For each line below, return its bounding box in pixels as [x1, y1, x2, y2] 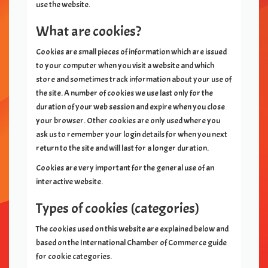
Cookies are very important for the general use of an [36, 163, 214, 173]
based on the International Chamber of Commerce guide [36, 237, 227, 248]
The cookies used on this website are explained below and [36, 224, 229, 234]
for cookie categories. [36, 251, 112, 261]
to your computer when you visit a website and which [36, 60, 214, 71]
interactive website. [36, 176, 103, 187]
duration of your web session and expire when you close [36, 102, 225, 112]
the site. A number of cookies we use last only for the [36, 88, 213, 98]
